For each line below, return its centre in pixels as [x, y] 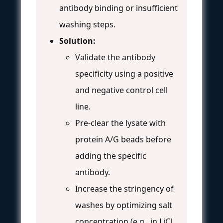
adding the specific [111, 156]
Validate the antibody [115, 57]
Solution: [77, 41]
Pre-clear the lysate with [120, 123]
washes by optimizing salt [124, 205]
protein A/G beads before [123, 139]
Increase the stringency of [124, 188]
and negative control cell [121, 90]
